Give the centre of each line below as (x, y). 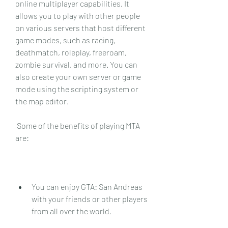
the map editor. (42, 101)
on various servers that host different (80, 27)
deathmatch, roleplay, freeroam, (71, 52)
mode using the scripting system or (77, 89)
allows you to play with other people (78, 15)
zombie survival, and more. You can (76, 64)
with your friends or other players (90, 198)
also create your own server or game (78, 76)
